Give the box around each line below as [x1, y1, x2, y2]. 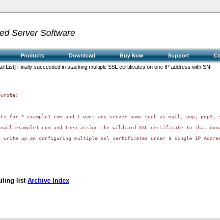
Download [68, 53, 95, 58]
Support [167, 53, 189, 58]
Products [20, 53, 44, 58]
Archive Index [27, 176, 69, 184]
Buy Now [119, 53, 143, 58]
